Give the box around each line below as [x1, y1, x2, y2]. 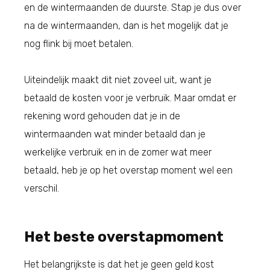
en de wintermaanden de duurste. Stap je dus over [24, 1, 241, 13]
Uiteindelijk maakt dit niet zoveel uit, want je [24, 74, 212, 86]
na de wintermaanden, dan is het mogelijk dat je [24, 19, 228, 31]
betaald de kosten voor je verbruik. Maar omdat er [24, 92, 236, 104]
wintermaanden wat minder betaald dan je [24, 128, 206, 140]
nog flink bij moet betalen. [24, 37, 133, 49]
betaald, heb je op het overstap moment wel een [24, 164, 233, 176]
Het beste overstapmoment [24, 228, 224, 245]
